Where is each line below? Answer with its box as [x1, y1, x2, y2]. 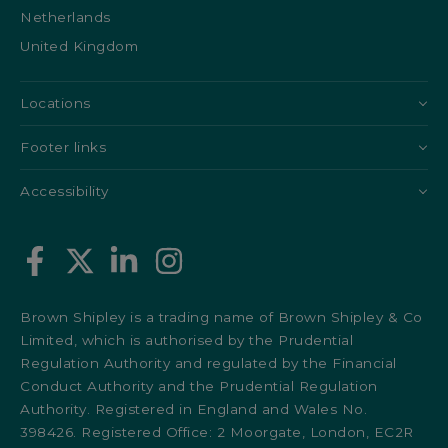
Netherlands [20, 8, 111, 25]
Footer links [20, 138, 107, 155]
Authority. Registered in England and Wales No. [20, 400, 368, 417]
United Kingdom [20, 37, 139, 54]
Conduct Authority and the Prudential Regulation [20, 377, 378, 394]
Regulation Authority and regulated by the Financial [20, 354, 397, 371]
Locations [20, 94, 91, 111]
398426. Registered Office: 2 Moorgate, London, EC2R [20, 423, 414, 440]
